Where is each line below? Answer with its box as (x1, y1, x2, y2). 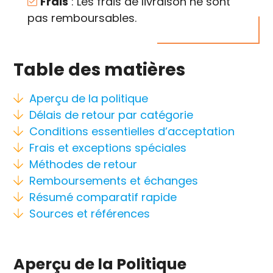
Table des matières (13, 58, 186, 82)
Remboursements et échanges (29, 173, 199, 188)
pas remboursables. (27, 10, 137, 26)
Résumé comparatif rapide (29, 190, 177, 205)
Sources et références (29, 206, 151, 221)
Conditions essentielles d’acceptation (29, 124, 235, 139)
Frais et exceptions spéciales (29, 140, 187, 155)
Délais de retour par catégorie (29, 107, 194, 122)
